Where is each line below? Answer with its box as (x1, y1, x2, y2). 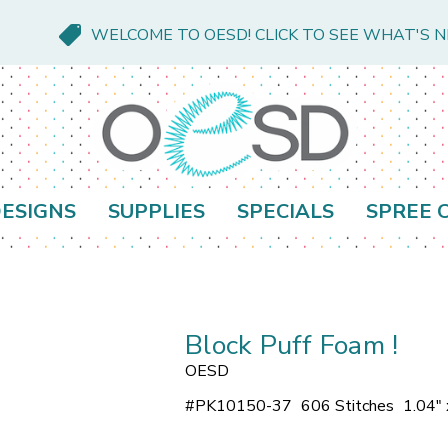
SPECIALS (237, 198, 334, 226)
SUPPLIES (108, 198, 205, 226)
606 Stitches (301, 395, 394, 418)
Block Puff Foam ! (185, 327, 399, 365)
